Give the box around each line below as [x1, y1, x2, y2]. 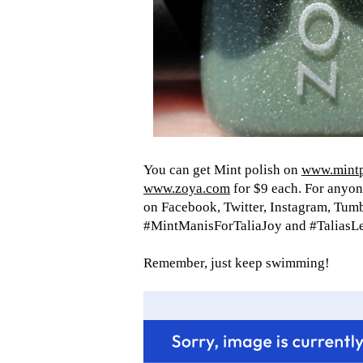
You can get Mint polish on [143, 162, 301, 178]
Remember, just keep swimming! [143, 255, 330, 271]
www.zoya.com [143, 181, 230, 197]
